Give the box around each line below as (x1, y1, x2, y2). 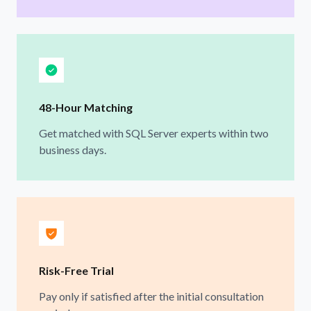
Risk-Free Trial (39, 263, 114, 277)
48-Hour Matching (39, 100, 133, 114)
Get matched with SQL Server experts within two (39, 126, 269, 140)
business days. (39, 142, 106, 156)
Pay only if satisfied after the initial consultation (39, 289, 264, 303)
